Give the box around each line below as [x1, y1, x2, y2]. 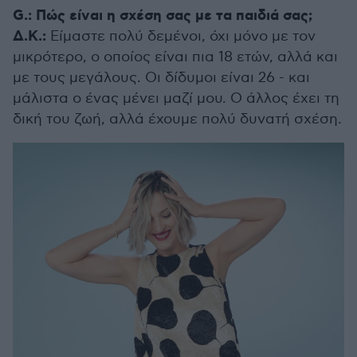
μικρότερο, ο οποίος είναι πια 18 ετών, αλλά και [13, 49, 338, 66]
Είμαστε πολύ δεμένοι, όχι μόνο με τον [46, 28, 316, 45]
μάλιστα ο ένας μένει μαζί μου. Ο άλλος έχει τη [13, 90, 339, 108]
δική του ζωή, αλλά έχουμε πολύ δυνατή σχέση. [13, 111, 342, 128]
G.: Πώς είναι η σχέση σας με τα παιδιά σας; [13, 6, 312, 26]
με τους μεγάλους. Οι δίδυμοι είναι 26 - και [13, 69, 310, 87]
